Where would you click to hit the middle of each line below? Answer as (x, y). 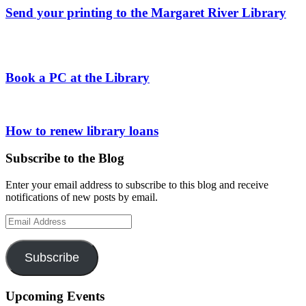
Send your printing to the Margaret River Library (146, 12)
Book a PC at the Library (78, 78)
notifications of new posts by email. (82, 197)
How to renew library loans (82, 130)
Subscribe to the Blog (65, 158)
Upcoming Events (55, 296)
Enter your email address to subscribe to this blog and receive (137, 185)
